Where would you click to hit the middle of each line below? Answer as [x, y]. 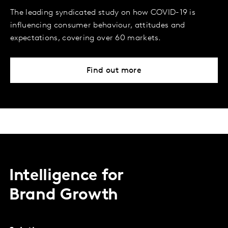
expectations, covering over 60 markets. [86, 38]
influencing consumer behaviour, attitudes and [98, 25]
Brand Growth [64, 195]
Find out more [114, 70]
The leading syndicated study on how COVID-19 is [103, 12]
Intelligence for [66, 176]
